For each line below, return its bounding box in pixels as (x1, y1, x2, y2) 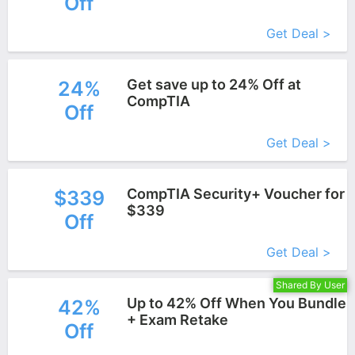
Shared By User (276, 279, 345, 291)
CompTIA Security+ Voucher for (126, 185, 345, 202)
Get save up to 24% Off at (126, 76, 301, 93)
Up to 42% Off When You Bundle (126, 295, 346, 311)
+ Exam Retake (126, 311, 228, 328)
